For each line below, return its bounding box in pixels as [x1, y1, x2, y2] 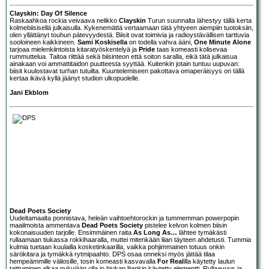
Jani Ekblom [10, 88, 49, 96]
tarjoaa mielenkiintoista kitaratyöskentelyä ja [10, 45, 139, 53]
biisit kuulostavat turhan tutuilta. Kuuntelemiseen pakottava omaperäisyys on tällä [10, 67, 244, 74]
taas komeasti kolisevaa [155, 45, 227, 53]
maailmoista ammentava [10, 221, 82, 229]
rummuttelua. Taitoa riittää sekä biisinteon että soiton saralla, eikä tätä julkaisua [10, 52, 237, 60]
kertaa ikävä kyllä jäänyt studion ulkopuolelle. [10, 74, 140, 82]
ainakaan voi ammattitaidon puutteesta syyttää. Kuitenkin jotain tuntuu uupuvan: [10, 59, 240, 67]
